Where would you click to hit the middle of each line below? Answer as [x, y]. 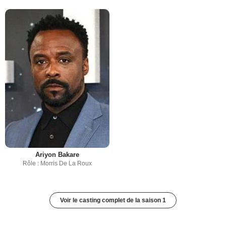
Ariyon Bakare [57, 155]
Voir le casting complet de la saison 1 [113, 201]
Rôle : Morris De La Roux [57, 164]
